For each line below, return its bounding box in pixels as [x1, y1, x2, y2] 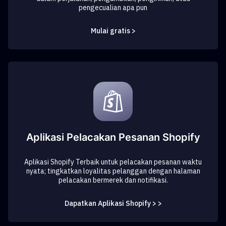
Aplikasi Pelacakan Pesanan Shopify [26, 131, 200, 143]
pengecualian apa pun [79, 3, 147, 12]
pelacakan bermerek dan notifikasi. [58, 176, 168, 185]
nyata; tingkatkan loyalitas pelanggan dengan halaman [26, 166, 200, 176]
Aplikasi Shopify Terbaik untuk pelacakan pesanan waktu [24, 157, 202, 166]
